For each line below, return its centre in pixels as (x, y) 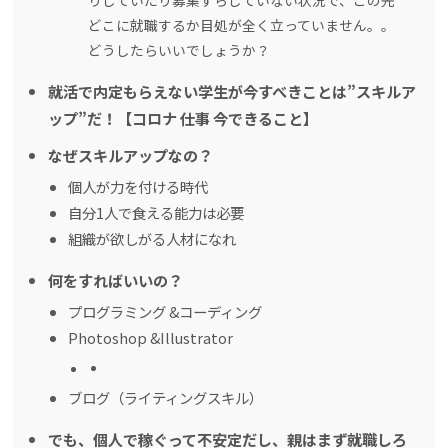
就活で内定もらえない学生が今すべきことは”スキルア (232, 91)
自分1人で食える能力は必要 (156, 213)
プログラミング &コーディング (165, 312)
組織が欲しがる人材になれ (152, 239)
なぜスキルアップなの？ (130, 155)
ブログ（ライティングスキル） (165, 398)
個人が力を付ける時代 (138, 187)
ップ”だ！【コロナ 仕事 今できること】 (183, 118)
